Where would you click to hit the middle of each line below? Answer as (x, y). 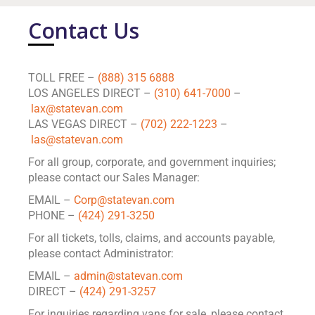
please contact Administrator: (101, 253)
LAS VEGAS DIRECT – (84, 124)
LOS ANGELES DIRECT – (91, 93)
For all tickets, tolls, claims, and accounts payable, (152, 238)
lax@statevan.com (77, 109)
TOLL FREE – (63, 78)
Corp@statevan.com (124, 200)
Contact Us (84, 31)
